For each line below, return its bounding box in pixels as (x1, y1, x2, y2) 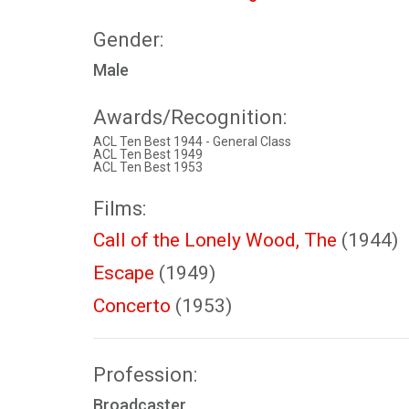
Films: (93, 197, 146, 220)
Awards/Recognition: (93, 106, 287, 129)
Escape (93, 262, 154, 284)
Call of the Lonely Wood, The (93, 229, 337, 251)
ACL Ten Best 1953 (93, 160, 203, 174)
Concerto (93, 295, 171, 317)
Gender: (93, 28, 163, 51)
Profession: (93, 363, 197, 386)
